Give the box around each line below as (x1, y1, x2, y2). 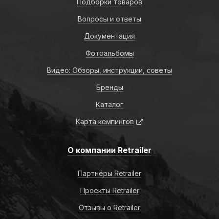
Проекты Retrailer (80, 186, 139, 195)
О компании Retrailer (67, 145, 152, 155)
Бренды (96, 83, 123, 92)
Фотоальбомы (85, 49, 134, 58)
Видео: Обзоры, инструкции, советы (47, 66, 172, 75)
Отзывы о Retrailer (79, 203, 140, 212)
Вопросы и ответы (78, 15, 141, 23)
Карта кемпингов (76, 117, 134, 126)
